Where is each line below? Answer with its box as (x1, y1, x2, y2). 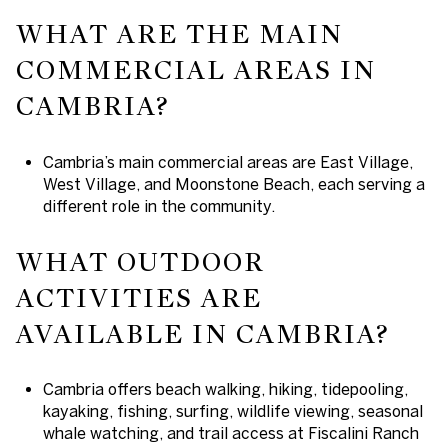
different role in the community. (42, 197, 275, 216)
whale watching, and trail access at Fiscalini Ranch (42, 424, 419, 443)
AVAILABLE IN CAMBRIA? (16, 317, 389, 350)
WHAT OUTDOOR (16, 245, 265, 278)
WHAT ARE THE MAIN (16, 18, 343, 51)
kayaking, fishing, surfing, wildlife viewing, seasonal (42, 402, 423, 421)
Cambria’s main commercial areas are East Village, (42, 153, 413, 172)
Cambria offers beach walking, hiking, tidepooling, (42, 380, 408, 399)
